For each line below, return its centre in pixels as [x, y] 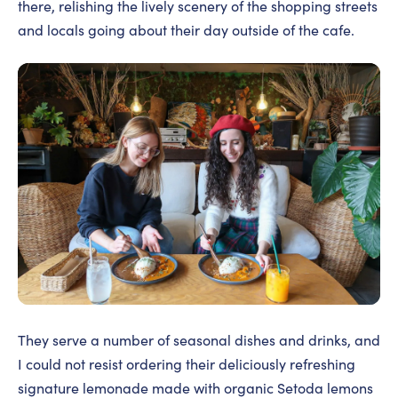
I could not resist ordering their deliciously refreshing [187, 363]
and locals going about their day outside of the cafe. [186, 29]
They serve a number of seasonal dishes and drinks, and [199, 339]
